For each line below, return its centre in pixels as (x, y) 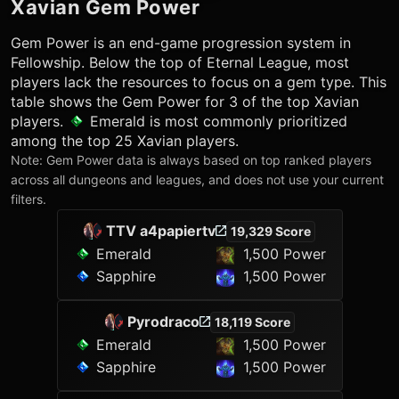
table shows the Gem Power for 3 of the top (163, 102)
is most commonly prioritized (246, 121)
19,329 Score (271, 231)
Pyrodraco (163, 322)
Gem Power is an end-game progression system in (181, 43)
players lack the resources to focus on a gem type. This (199, 82)
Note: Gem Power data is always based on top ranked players (191, 160)
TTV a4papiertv (161, 231)
